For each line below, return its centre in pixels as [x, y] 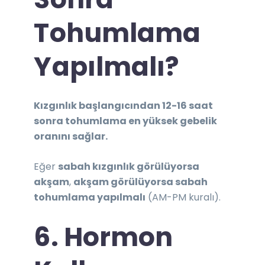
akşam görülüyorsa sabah [141, 182]
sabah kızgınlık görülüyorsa [129, 166]
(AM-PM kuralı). [183, 197]
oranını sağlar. [71, 136]
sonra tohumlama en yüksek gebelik [126, 121]
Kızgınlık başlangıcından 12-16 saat [124, 105]
